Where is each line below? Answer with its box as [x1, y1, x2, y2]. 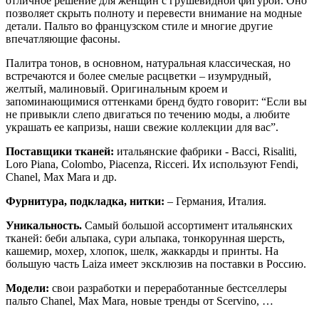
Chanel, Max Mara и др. [6, 170, 117, 183]
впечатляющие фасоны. [6, 32, 120, 45]
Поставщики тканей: [6, 145, 114, 157]
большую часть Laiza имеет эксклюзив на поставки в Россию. [6, 257, 306, 270]
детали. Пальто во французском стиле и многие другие [6, 19, 273, 32]
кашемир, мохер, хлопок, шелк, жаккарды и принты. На [6, 244, 278, 257]
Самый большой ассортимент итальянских [82, 219, 293, 231]
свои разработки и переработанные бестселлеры [49, 281, 287, 294]
